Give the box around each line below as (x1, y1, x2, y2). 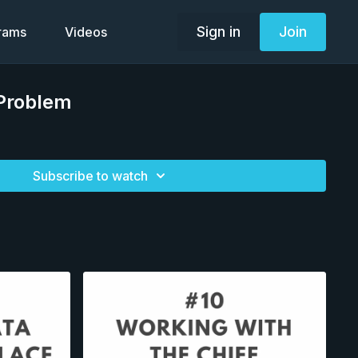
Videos (64, 24, 107, 40)
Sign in (196, 22, 241, 40)
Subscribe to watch (33, 168, 149, 184)
